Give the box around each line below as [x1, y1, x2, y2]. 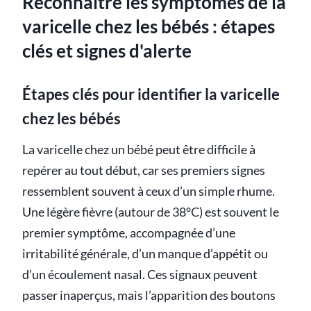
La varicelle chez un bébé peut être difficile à [22, 142, 255, 157]
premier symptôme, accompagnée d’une [22, 225, 235, 240]
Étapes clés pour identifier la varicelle [22, 84, 280, 103]
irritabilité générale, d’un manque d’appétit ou [22, 246, 268, 261]
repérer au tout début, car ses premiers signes [22, 162, 265, 178]
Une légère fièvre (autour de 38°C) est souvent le [22, 204, 279, 219]
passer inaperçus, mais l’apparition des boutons [22, 287, 276, 303]
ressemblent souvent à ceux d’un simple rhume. [22, 183, 275, 199]
